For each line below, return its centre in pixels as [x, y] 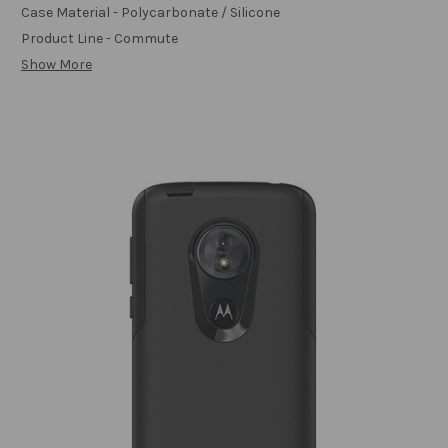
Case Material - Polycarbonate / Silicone [150, 13]
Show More [56, 65]
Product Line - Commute [99, 39]
